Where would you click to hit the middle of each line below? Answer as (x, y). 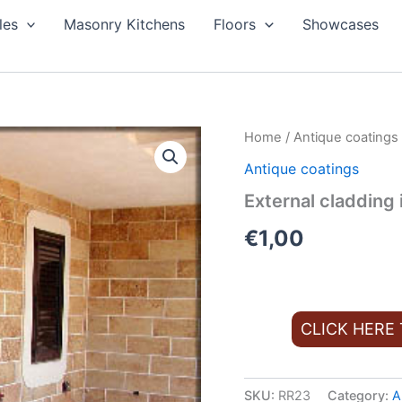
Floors (235, 24)
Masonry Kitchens (125, 24)
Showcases (340, 24)
